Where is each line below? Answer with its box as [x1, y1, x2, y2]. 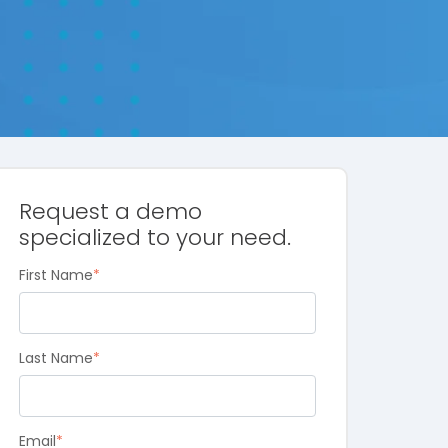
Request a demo [18, 196, 202, 228]
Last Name [18, 348, 93, 369]
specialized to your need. [18, 222, 291, 254]
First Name [18, 265, 93, 286]
